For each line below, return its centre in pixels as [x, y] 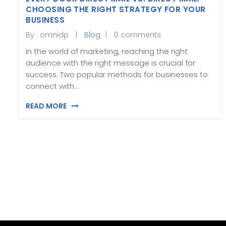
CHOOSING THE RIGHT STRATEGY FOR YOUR [116, 9]
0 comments [138, 35]
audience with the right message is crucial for [111, 63]
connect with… [52, 86]
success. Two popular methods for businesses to [117, 74]
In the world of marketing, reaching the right [107, 51]
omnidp [54, 35]
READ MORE [46, 106]
